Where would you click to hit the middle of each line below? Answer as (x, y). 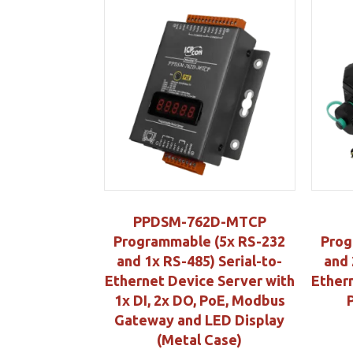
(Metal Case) (200, 339)
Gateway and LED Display (200, 320)
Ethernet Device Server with (199, 280)
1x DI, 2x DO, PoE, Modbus (199, 300)
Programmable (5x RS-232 (200, 241)
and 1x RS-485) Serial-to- (200, 260)
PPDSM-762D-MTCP (199, 221)
